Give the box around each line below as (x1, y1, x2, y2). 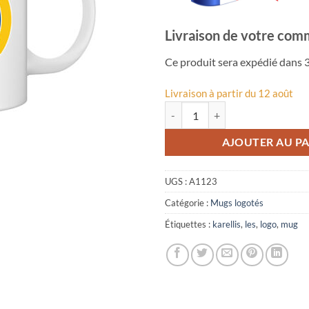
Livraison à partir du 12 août (165, 87, 293, 100)
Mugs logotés (210, 197, 263, 209)
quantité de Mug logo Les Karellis (164, 103, 306, 115)
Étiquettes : (165, 219, 212, 230)
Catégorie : (165, 197, 210, 209)
